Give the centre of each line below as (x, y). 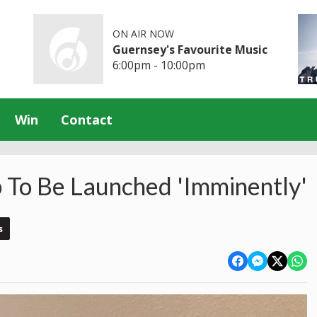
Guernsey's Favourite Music (190, 49)
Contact (87, 119)
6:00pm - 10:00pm (159, 65)
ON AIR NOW (144, 33)
